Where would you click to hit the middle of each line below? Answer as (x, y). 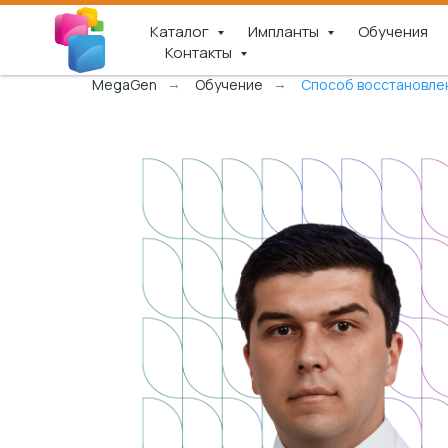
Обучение (229, 84)
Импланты (285, 31)
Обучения (393, 31)
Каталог (181, 31)
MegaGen (124, 84)
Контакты (200, 52)
